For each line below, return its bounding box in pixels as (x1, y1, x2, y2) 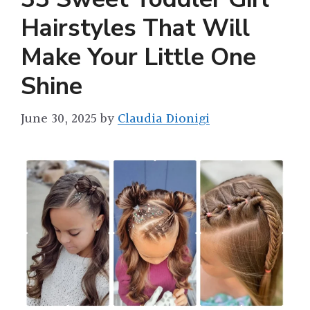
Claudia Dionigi (118, 109, 210, 130)
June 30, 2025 (21, 109, 97, 130)
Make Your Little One (21, 40, 256, 73)
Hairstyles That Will (21, 11, 250, 44)
